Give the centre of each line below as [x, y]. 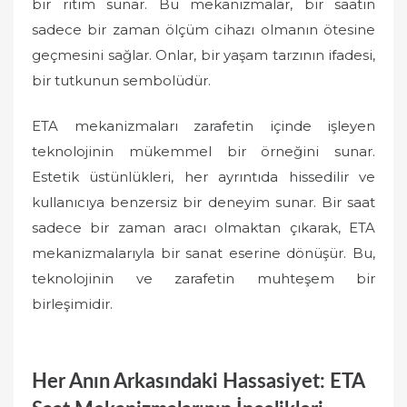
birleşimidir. [72, 304]
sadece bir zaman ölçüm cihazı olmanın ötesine [203, 29]
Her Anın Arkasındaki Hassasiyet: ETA [198, 381]
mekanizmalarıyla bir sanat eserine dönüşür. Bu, [203, 253]
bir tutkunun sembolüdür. [121, 80]
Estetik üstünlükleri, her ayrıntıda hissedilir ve [203, 177]
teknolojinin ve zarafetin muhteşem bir [203, 278]
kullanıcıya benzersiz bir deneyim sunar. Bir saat [203, 202]
